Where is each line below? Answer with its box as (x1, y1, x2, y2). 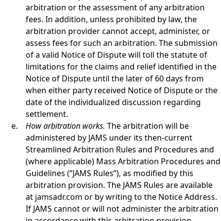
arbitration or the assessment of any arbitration (26, 2, 205, 13)
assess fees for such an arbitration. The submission (26, 37, 218, 48)
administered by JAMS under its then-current (26, 132, 192, 143)
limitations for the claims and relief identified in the (26, 61, 217, 72)
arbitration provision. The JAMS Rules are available (26, 180, 213, 190)
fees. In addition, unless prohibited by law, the (26, 14, 197, 25)
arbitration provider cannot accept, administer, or (26, 26, 210, 37)
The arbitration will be (107, 120, 189, 131)
